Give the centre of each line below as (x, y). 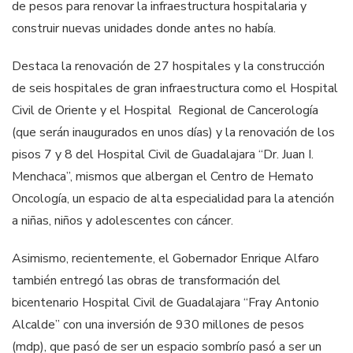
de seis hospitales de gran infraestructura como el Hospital (175, 88)
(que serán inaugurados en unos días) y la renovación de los (173, 132)
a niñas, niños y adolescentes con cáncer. (123, 220)
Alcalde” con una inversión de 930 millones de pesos (158, 324)
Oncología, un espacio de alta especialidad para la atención (173, 198)
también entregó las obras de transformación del (146, 280)
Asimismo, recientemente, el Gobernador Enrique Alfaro (165, 258)
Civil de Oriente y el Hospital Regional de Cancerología (165, 110)
